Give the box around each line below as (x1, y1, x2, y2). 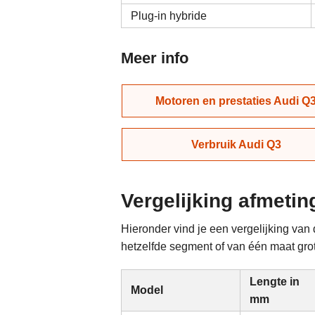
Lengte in (250, 276, 300, 288)
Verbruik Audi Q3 (191, 139, 281, 150)
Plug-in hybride (131, 10, 207, 22)
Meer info (121, 49, 188, 67)
